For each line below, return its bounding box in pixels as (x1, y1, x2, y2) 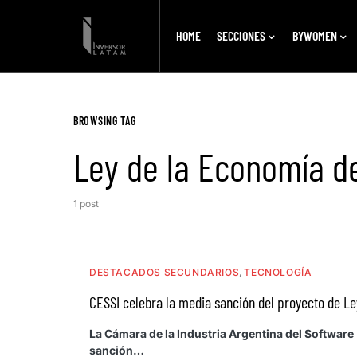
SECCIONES (216, 28, 265, 43)
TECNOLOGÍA (244, 266, 312, 278)
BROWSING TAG (73, 114, 136, 127)
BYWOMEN (292, 28, 337, 43)
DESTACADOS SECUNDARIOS (89, 266, 240, 278)
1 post (73, 198, 99, 210)
